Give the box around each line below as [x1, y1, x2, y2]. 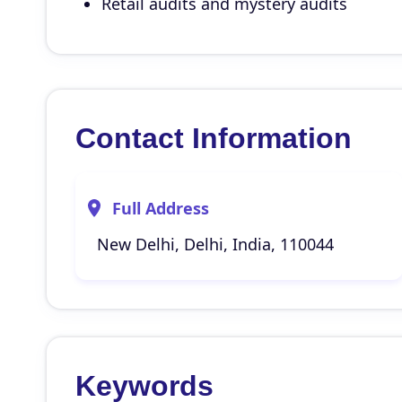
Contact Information [75, 122, 352, 154]
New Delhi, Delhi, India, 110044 [97, 233, 334, 255]
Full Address [112, 197, 209, 219]
